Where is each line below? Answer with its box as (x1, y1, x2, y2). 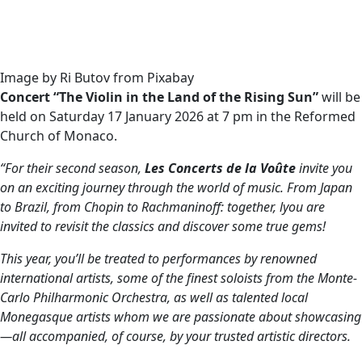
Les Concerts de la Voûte (145, 159, 296, 177)
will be (318, 88, 360, 106)
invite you (296, 159, 352, 177)
